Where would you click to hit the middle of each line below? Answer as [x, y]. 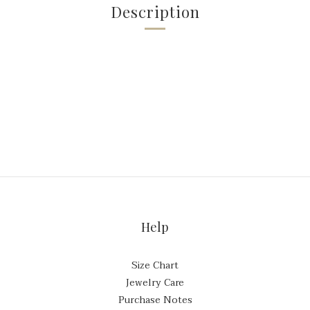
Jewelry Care [155, 283]
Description [155, 12]
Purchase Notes [155, 300]
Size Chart [155, 265]
